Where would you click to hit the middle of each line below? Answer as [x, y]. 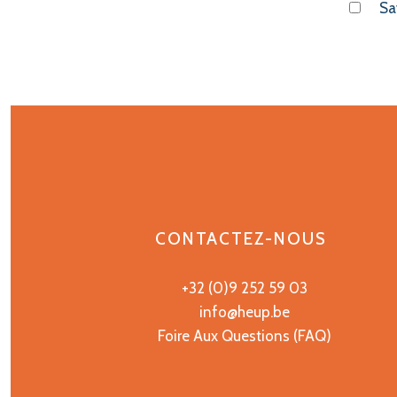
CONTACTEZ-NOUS [241, 238]
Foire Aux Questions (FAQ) [244, 335]
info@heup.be [244, 311]
